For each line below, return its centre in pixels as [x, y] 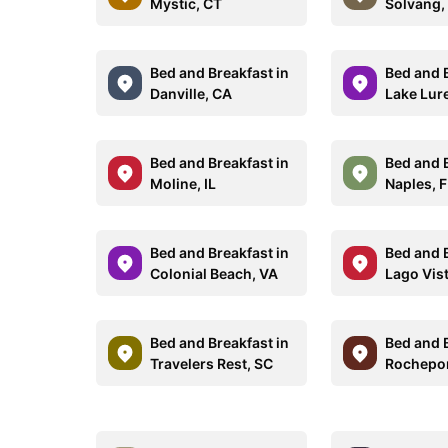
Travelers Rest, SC [211, 363]
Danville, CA [191, 93]
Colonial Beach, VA [214, 273]
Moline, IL [183, 183]
